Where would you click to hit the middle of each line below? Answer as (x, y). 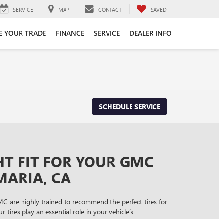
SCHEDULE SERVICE (130, 106)
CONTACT (110, 9)
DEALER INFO (151, 33)
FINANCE (70, 33)
